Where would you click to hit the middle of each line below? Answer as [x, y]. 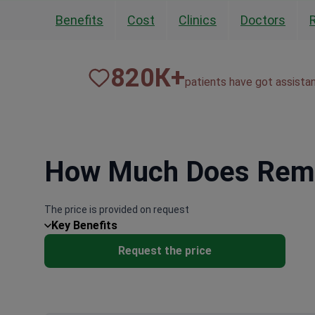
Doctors [263, 20]
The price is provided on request [117, 209]
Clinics [198, 20]
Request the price [165, 250]
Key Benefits [84, 225]
